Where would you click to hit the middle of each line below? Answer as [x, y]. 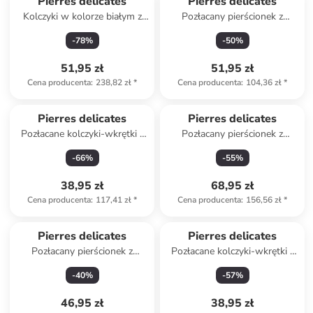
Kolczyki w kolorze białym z [82, 16]
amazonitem [82, 265]
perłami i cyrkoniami [233, 265]
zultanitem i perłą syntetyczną [232, 148]
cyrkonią [233, 30]
